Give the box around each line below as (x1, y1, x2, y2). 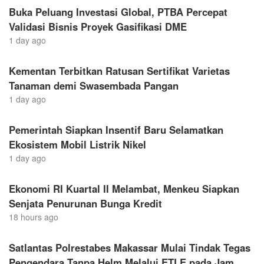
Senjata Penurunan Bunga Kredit (9, 196, 162, 210)
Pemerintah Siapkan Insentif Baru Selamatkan (9, 122, 223, 137)
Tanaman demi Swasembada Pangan (9, 78, 179, 93)
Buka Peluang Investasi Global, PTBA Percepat (9, 4, 227, 19)
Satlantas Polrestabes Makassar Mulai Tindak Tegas (9, 240, 250, 255)
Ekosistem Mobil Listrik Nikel (9, 137, 146, 151)
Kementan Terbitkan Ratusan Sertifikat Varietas (9, 63, 230, 78)
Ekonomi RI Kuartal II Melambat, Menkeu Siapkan (9, 181, 239, 196)
